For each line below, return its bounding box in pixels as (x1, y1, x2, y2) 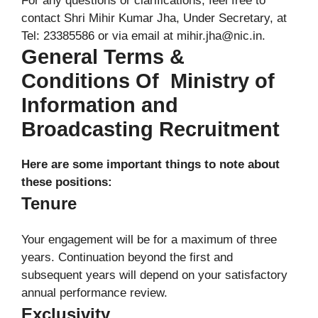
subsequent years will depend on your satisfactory (21, 268, 287, 282)
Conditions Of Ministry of (21, 69, 275, 92)
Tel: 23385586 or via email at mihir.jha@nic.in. (21, 28, 265, 43)
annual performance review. (21, 285, 168, 300)
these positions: (21, 175, 112, 189)
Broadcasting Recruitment (21, 117, 280, 141)
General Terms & (21, 45, 185, 68)
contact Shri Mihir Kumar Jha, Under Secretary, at (21, 11, 287, 25)
